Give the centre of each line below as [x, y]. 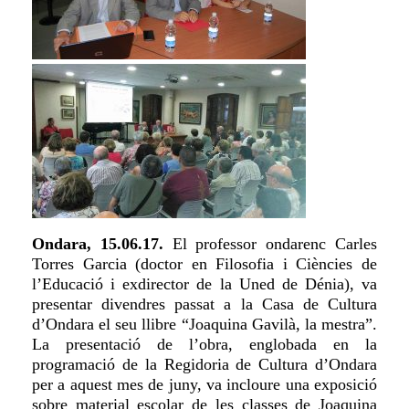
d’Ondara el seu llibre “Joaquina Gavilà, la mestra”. [204, 325]
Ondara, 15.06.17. [98, 244]
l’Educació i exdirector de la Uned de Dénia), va [204, 284]
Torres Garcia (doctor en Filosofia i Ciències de [204, 264]
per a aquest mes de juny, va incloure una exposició [204, 385]
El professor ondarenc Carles [270, 244]
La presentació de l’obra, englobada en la [204, 345]
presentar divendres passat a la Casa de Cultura [204, 304]
